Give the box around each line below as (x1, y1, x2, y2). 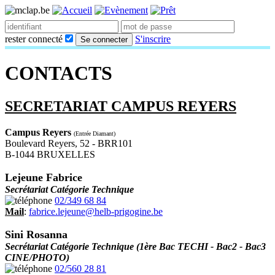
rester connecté (5, 34, 65, 44)
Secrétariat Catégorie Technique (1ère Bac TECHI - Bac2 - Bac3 (5, 241, 266, 252)
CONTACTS (5, 62, 112, 85)
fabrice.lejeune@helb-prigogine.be (29, 206, 163, 217)
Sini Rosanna (5, 228, 68, 241)
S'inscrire (135, 34, 171, 44)
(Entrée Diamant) (74, 130, 115, 137)
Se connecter (80, 35, 128, 44)
